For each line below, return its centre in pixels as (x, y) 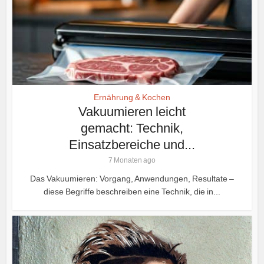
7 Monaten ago (132, 160)
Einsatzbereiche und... (132, 144)
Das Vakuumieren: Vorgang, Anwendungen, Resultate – (132, 178)
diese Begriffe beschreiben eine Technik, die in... (132, 191)
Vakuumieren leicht (132, 111)
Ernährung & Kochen (132, 97)
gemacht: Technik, (132, 128)
